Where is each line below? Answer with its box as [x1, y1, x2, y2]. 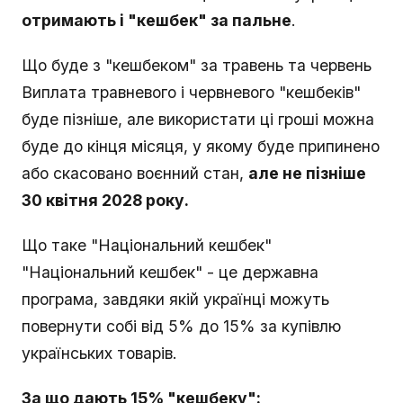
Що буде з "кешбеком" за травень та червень [22, 56, 372, 76]
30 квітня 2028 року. [22, 191, 189, 210]
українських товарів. [22, 344, 177, 363]
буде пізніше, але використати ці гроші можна [22, 110, 374, 130]
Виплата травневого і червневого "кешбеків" [22, 83, 361, 103]
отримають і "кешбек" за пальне [22, 11, 291, 31]
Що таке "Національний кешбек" [22, 236, 272, 255]
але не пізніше [248, 164, 366, 184]
